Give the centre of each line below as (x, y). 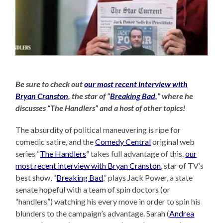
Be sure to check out (50, 84)
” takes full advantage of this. (136, 154)
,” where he (174, 96)
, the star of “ (89, 96)
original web (173, 142)
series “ (28, 154)
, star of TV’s (182, 166)
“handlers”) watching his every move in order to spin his (108, 202)
